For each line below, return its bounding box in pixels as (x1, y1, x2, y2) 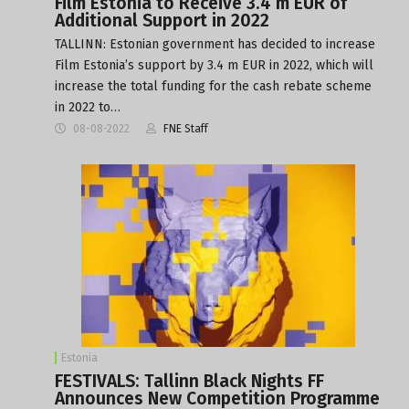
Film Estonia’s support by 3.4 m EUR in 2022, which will (55, 57, 373, 73)
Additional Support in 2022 (55, 9, 269, 31)
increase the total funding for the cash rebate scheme (55, 78, 372, 94)
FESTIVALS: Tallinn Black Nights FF (55, 370, 324, 392)
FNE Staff (163, 121, 208, 135)
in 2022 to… (55, 99, 121, 115)
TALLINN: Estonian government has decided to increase (55, 36, 375, 52)
